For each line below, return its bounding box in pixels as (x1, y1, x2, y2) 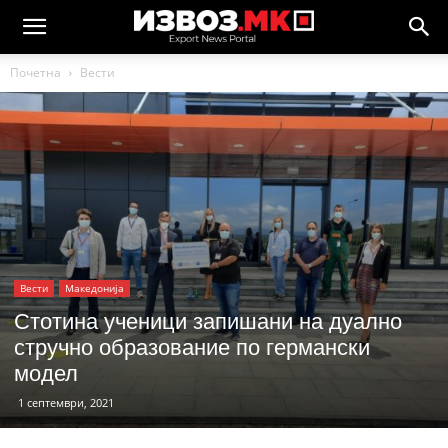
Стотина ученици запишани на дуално (14, 304, 402, 335)
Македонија (65, 281, 124, 295)
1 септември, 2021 (18, 395, 114, 410)
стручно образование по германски (14, 330, 370, 361)
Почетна (10, 64, 61, 81)
